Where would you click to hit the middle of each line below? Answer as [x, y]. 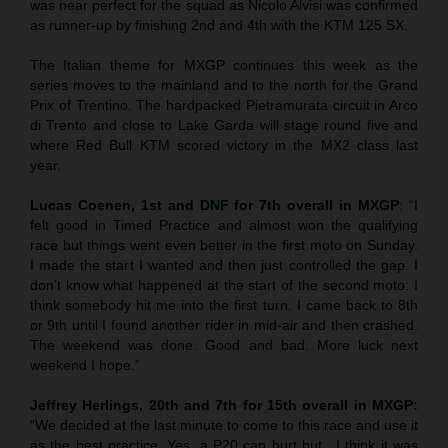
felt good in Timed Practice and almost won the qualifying [224, 225]
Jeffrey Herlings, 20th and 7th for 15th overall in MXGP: [224, 405]
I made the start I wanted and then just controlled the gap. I [224, 265]
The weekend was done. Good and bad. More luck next [224, 345]
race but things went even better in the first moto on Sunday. [224, 245]
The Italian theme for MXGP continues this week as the [224, 65]
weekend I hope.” [85, 365]
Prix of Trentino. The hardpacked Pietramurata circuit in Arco [224, 105]
